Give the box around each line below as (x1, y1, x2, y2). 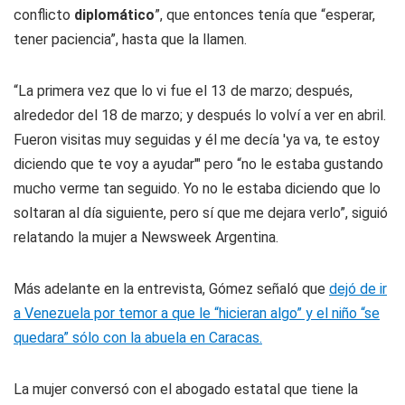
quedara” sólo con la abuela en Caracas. (14, 329, 262, 346)
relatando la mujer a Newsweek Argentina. (14, 229, 278, 246)
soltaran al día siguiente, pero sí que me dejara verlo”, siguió (14, 204, 388, 221)
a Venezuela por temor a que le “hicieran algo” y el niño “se (14, 305, 380, 322)
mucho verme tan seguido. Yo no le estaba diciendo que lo (14, 180, 381, 197)
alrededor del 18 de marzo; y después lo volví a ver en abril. (14, 107, 386, 124)
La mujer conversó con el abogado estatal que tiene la (14, 381, 358, 398)
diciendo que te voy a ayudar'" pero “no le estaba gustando (14, 155, 383, 173)
